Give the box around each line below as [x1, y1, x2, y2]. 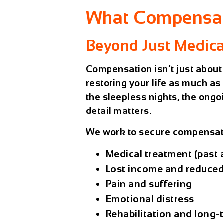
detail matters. [85, 106, 152, 116]
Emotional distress [105, 193, 194, 205]
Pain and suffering [105, 178, 192, 190]
